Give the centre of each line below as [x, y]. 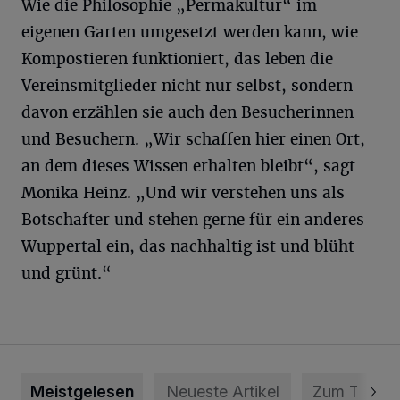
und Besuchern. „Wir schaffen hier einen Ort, [193, 139]
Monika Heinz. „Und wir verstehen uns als [183, 192]
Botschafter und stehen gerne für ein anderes [193, 219]
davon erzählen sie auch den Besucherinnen [187, 112]
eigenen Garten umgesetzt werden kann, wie [190, 32]
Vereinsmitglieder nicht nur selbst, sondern [187, 85]
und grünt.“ [67, 273]
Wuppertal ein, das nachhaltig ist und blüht [188, 246]
